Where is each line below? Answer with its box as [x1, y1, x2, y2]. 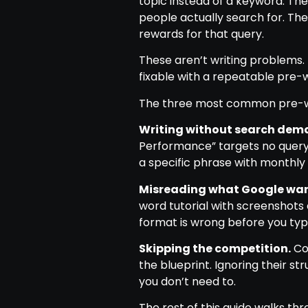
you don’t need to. [138, 273, 236, 289]
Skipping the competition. [138, 240, 291, 256]
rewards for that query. [138, 26, 264, 42]
